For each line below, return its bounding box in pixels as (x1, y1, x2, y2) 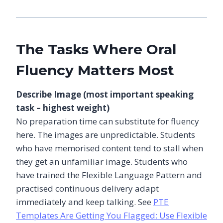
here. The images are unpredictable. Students (16, 128, 195, 140)
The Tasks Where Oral (16, 40, 176, 58)
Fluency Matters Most (16, 61, 174, 79)
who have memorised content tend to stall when (16, 142, 203, 154)
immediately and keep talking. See (16, 196, 153, 208)
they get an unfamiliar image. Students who (16, 155, 188, 167)
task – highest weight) (16, 102, 110, 113)
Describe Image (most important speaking (16, 88, 194, 100)
